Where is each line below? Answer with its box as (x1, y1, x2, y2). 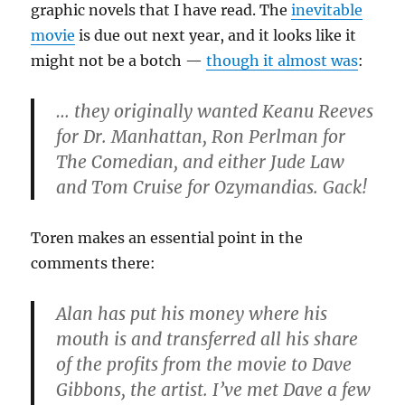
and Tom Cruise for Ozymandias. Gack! (56, 176, 368, 199)
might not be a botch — (31, 52, 207, 71)
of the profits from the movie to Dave (56, 353, 353, 376)
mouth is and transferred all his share (56, 328, 359, 351)
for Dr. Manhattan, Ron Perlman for (56, 126, 346, 148)
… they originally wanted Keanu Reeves (56, 100, 374, 123)
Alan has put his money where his (56, 303, 328, 325)
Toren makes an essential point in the (31, 229, 304, 248)
